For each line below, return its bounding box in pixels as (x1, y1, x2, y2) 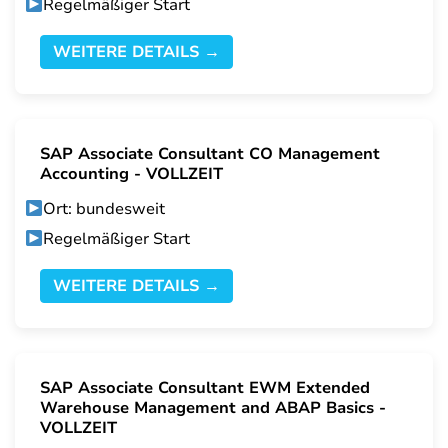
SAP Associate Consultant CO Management (40, 143, 380, 166)
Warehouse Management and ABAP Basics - (40, 397, 386, 420)
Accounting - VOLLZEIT (40, 163, 228, 186)
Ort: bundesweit (43, 198, 166, 221)
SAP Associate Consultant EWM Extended (40, 377, 370, 400)
